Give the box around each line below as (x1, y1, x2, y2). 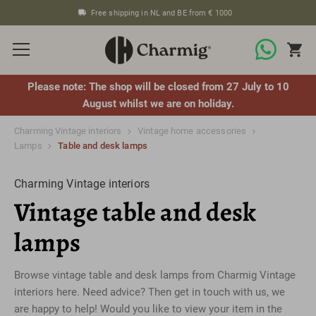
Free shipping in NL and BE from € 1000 (90, 8, 232, 18)
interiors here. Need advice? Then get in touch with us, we (14, 286, 285, 298)
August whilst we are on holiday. (82, 97, 234, 110)
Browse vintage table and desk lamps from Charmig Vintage (14, 269, 296, 281)
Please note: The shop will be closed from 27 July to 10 (27, 80, 289, 93)
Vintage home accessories (138, 126, 247, 137)
